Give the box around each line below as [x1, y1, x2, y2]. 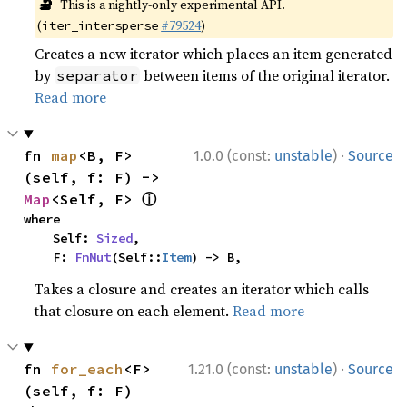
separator [56, 66, 139, 84]
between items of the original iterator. [140, 65, 391, 85]
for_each [51, 360, 124, 378]
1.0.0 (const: [194, 147, 274, 164]
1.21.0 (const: [188, 361, 274, 378]
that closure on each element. [35, 301, 233, 321]
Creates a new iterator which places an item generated [35, 44, 393, 64]
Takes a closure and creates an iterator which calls [35, 279, 370, 299]
